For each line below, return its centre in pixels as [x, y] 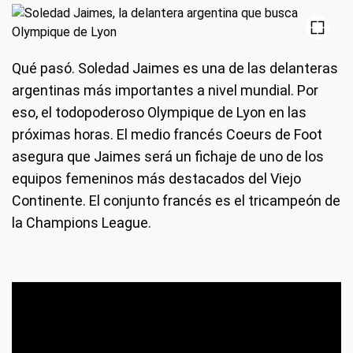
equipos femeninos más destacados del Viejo [156, 178]
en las [288, 112]
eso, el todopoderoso [78, 112]
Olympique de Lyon [205, 112]
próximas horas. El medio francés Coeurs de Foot [167, 134]
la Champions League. [82, 223]
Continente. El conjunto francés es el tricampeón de [176, 201]
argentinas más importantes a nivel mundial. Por [165, 90]
